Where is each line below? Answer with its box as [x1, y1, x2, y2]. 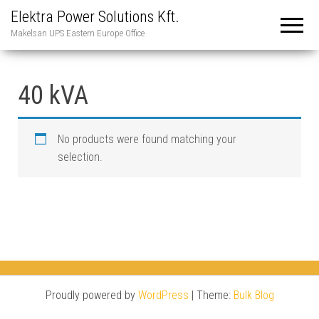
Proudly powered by [45, 288, 138, 302]
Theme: [196, 288, 234, 302]
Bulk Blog [233, 288, 274, 302]
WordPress [137, 288, 189, 302]
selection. [58, 150, 103, 164]
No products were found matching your [58, 132, 236, 146]
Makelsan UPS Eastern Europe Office [11, 28, 145, 38]
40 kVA [18, 80, 88, 110]
